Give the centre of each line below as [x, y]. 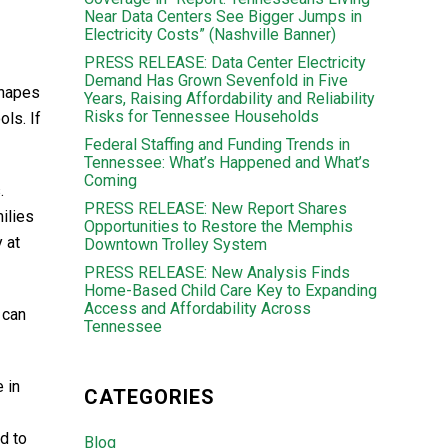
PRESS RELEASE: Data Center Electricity [224, 62]
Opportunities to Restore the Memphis [218, 226]
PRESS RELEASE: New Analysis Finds [216, 272]
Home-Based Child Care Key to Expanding [230, 290]
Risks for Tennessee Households [201, 116]
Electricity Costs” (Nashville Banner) [209, 34]
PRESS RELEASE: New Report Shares [215, 208]
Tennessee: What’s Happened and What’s [226, 162]
